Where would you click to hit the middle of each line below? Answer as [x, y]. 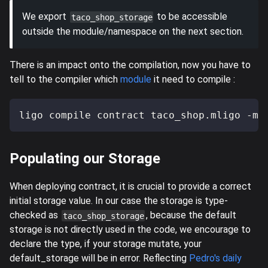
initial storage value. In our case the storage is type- [119, 200]
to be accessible [191, 16]
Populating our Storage [85, 158]
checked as [35, 215]
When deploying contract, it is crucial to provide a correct [130, 186]
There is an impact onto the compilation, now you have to [130, 65]
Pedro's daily [215, 258]
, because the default [191, 215]
